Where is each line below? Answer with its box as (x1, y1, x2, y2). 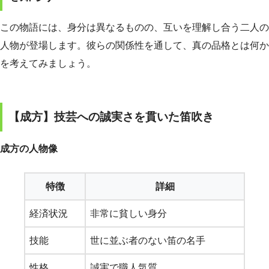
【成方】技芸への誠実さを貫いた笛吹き (8, 110, 214, 124)
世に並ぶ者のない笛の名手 (90, 235, 205, 246)
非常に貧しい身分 (90, 208, 167, 219)
